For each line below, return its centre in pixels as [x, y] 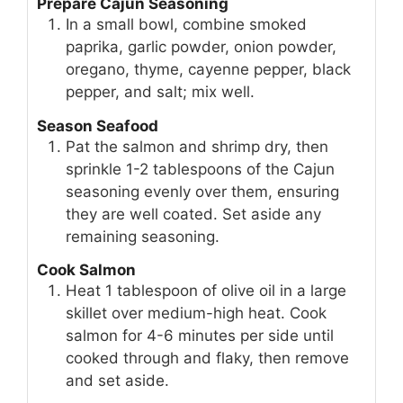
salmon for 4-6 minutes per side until [200, 336]
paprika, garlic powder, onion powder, [201, 47]
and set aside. [117, 381]
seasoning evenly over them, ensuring [202, 191]
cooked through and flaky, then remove [207, 358]
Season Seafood [98, 125]
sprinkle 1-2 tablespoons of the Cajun [200, 169]
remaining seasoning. [143, 236]
